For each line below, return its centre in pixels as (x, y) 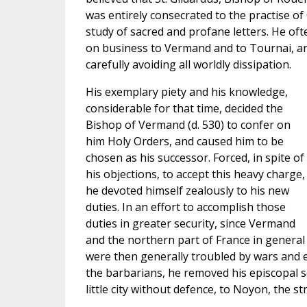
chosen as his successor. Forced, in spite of (195, 158)
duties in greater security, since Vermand (190, 223)
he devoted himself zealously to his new (187, 191)
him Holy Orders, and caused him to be (184, 141)
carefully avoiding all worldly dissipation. (188, 64)
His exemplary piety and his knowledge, (186, 92)
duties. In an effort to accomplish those (185, 207)
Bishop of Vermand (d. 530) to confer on (188, 125)
